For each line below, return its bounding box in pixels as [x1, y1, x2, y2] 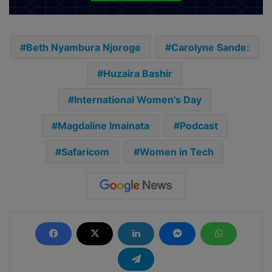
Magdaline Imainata [57, 119, 149, 132]
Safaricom [61, 145, 109, 158]
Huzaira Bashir [103, 67, 172, 80]
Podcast [179, 119, 218, 132]
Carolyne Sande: [171, 41, 250, 53]
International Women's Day [73, 93, 202, 106]
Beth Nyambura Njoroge [25, 41, 141, 53]
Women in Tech [140, 145, 214, 158]
